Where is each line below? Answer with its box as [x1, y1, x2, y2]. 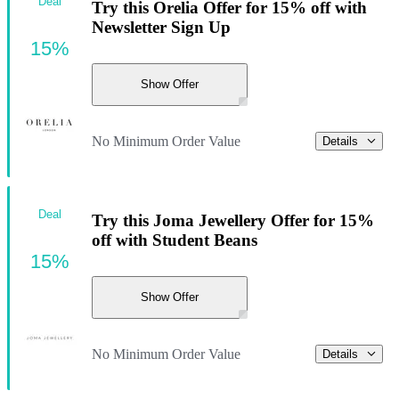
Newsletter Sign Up [92, 18, 231, 37]
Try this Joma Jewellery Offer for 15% [92, 211, 374, 231]
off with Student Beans [92, 231, 257, 250]
